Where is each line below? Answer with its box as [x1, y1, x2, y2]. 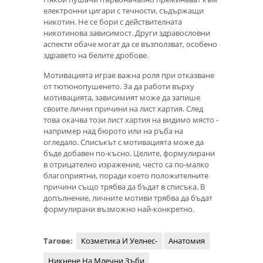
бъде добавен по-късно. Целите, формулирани [43, 148, 215, 159]
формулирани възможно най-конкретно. [43, 204, 194, 215]
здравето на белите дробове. [43, 49, 149, 60]
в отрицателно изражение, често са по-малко [43, 159, 209, 170]
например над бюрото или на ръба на [43, 126, 183, 137]
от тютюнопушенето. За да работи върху [43, 81, 194, 92]
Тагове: [43, 235, 75, 247]
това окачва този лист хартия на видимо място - [43, 114, 218, 126]
